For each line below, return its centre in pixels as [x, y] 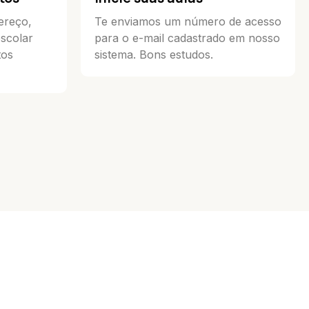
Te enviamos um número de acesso [188, 22]
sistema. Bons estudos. [154, 55]
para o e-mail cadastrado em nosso [187, 38]
